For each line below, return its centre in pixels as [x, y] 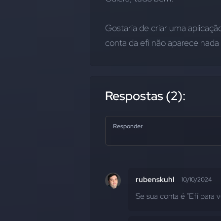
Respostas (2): [145, 96]
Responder [128, 126]
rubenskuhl [155, 180]
